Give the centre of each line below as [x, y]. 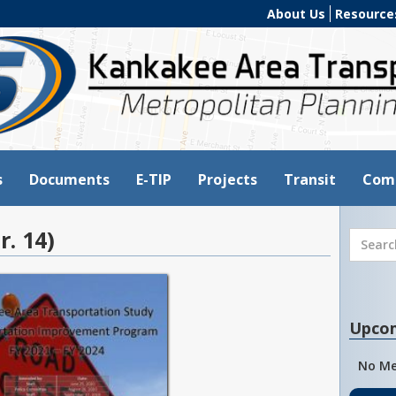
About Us [296, 13]
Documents [69, 179]
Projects [228, 179]
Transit [310, 179]
